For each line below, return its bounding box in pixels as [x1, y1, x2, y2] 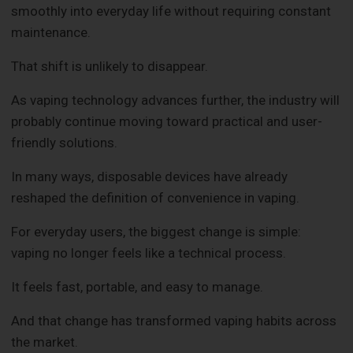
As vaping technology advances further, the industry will [11, 91, 340, 108]
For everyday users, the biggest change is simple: [11, 223, 302, 240]
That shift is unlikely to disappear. [11, 58, 209, 74]
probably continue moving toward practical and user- [11, 113, 323, 129]
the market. [11, 333, 79, 350]
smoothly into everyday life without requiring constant [11, 2, 332, 19]
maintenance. [11, 24, 91, 40]
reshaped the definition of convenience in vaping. [11, 189, 300, 206]
